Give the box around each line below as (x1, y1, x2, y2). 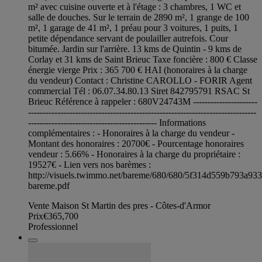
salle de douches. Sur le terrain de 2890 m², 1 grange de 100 (28, 12, 249, 23)
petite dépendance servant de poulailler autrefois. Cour (28, 33, 228, 44)
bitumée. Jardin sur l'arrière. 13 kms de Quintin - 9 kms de (28, 44, 242, 54)
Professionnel (28, 222, 78, 232)
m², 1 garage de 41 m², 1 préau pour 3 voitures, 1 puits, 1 (28, 23, 238, 33)
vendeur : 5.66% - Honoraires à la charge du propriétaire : (28, 149, 240, 160)
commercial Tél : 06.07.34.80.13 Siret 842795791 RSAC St (28, 86, 250, 96)
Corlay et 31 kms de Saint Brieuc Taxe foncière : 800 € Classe (28, 54, 257, 65)
